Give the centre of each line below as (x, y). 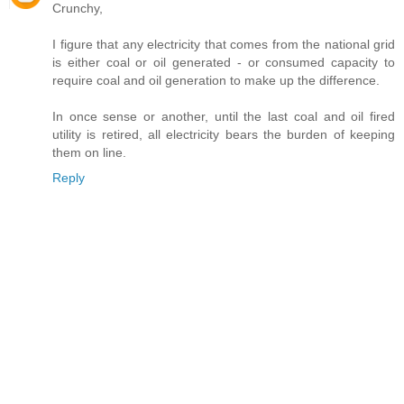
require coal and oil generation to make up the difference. (216, 81)
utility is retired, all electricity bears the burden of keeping (224, 135)
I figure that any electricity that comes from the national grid (224, 45)
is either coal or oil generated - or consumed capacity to (224, 63)
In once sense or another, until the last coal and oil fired (224, 117)
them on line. (89, 153)
